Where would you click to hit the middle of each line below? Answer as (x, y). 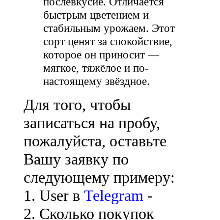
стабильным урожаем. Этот (109, 28)
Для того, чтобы (77, 105)
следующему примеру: (99, 178)
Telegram (114, 196)
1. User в (54, 196)
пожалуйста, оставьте (95, 141)
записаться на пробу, (92, 123)
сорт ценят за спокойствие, (108, 41)
